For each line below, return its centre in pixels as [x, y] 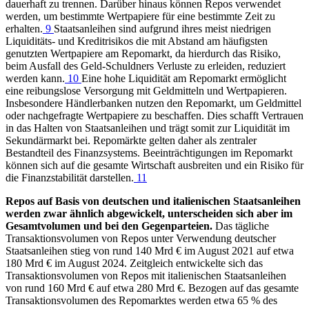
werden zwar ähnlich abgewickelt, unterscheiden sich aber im [149, 214]
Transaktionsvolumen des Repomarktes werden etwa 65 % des [141, 301]
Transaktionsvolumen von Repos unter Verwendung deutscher [141, 239]
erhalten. [24, 29]
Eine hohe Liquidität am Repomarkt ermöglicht [184, 79]
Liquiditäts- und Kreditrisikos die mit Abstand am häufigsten [137, 41]
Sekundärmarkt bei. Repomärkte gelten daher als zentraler [131, 141]
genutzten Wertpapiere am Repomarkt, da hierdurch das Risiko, [143, 54]
